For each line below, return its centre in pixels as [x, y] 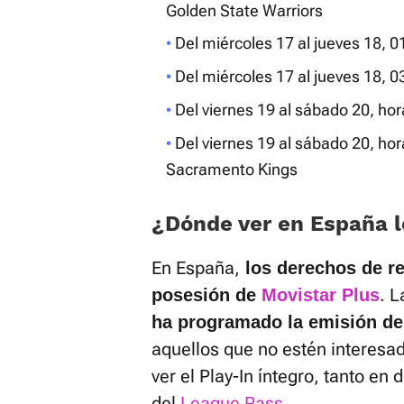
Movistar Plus [321, 295]
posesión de [207, 295]
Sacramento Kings [232, 170]
